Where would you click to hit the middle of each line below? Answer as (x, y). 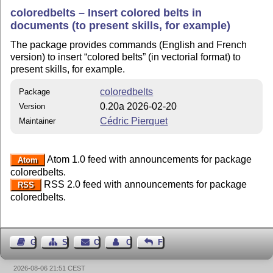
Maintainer (37, 121)
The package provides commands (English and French (129, 44)
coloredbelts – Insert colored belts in (106, 13)
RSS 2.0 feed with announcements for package (144, 184)
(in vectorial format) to (193, 57)
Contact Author (154, 242)
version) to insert (48, 57)
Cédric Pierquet (134, 121)
